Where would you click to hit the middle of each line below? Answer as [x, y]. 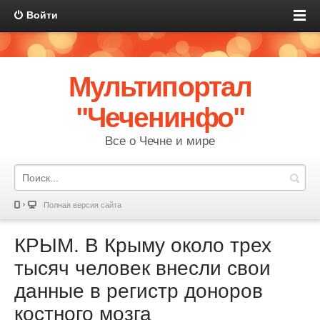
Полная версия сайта [82, 205]
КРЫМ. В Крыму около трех [143, 245]
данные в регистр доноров [139, 291]
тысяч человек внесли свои [142, 268]
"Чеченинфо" [160, 117]
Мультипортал [160, 87]
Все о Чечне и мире [160, 141]
